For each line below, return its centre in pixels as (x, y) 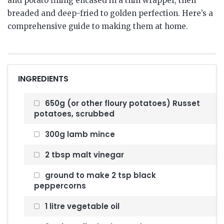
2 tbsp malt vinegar (84, 155)
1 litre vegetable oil (81, 206)
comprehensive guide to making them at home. (98, 26)
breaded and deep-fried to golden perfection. (94, 13)
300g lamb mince (79, 134)
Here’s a (196, 13)
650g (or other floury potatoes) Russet (122, 103)
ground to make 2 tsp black (100, 175)
